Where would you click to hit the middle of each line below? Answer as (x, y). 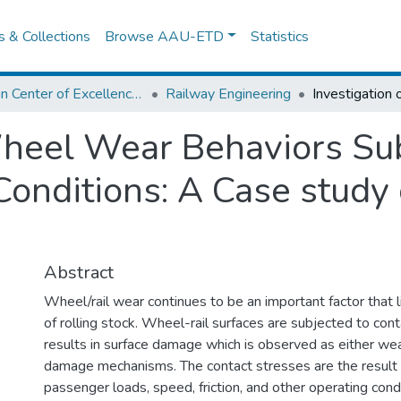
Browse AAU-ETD (165, 36)
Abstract (79, 273)
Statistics (280, 36)
